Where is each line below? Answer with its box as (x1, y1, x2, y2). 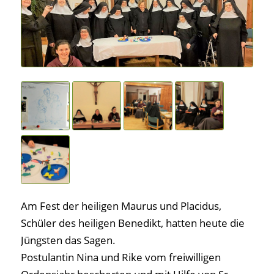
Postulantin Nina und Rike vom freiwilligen (20, 250, 221, 265)
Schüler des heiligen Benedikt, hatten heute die (20, 216, 245, 231)
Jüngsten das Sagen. (20, 233, 116, 248)
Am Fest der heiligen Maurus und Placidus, (20, 199, 221, 213)
